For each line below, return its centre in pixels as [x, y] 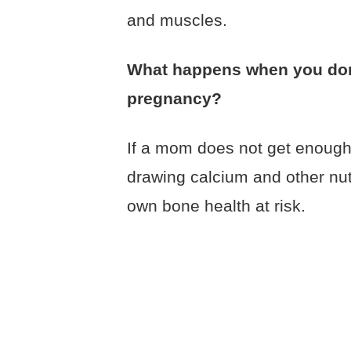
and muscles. [177, 20]
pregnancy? [174, 99]
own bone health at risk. [216, 206]
